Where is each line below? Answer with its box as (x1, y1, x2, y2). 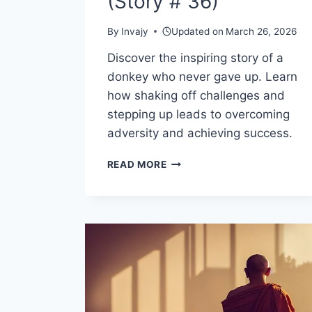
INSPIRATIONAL (166, 185, 247, 196)
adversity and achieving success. (107, 126, 292, 141)
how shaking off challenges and (107, 88, 285, 103)
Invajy (120, 26, 148, 38)
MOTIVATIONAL (166, 155, 246, 167)
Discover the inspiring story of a (107, 51, 283, 65)
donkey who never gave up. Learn (107, 70, 297, 84)
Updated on (171, 26, 224, 38)
